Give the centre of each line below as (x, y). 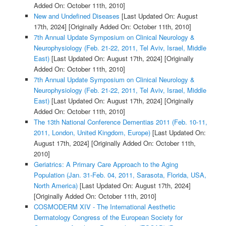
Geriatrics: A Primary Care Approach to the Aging (106, 164)
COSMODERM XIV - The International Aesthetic (104, 207)
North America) (55, 186)
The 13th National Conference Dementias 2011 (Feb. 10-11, (120, 122)
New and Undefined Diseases (76, 16)
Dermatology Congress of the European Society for (108, 217)
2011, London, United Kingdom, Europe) (92, 133)
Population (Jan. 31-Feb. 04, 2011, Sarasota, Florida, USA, (120, 175)
